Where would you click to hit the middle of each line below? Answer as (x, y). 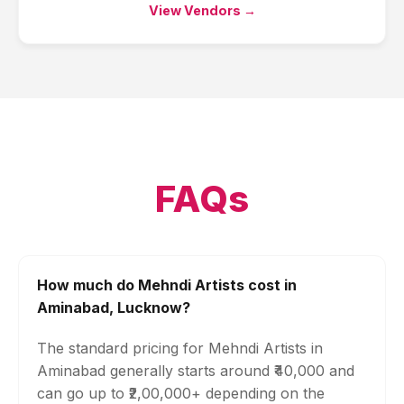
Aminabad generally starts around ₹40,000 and (196, 371)
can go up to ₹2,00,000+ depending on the (181, 393)
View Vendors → (202, 10)
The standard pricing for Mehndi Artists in (180, 348)
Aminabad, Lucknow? (114, 308)
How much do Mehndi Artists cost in (167, 285)
